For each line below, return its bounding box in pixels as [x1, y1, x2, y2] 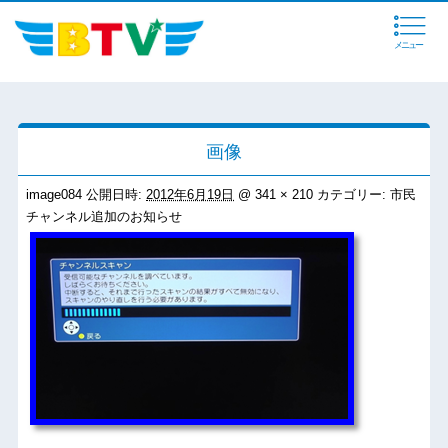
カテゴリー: [313, 187, 391, 203]
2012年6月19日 [146, 187, 235, 203]
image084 [26, 187, 87, 203]
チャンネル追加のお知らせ [26, 209, 183, 225]
